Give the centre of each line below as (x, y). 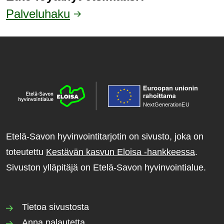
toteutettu (26, 152)
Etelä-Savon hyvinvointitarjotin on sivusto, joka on (105, 136)
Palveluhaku (38, 13)
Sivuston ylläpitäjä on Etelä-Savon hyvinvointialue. (106, 167)
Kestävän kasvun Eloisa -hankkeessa (120, 152)
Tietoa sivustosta (55, 207)
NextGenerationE (164, 104)
